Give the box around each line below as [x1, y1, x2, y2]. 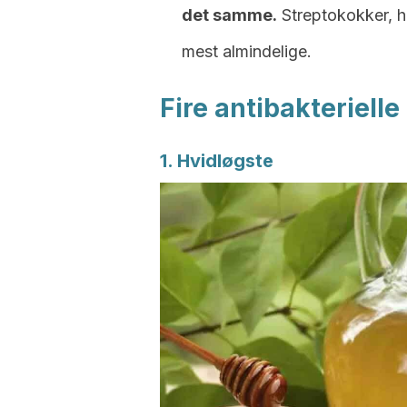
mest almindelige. [182, 42, 312, 61]
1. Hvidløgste [160, 150, 273, 172]
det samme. [182, 5, 277, 25]
